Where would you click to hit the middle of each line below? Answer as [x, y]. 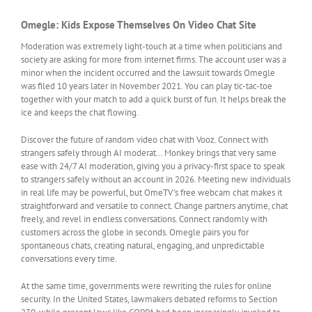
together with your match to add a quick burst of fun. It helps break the [154, 100]
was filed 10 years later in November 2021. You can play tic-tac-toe [147, 86]
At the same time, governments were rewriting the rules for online [146, 286]
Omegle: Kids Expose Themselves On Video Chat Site [139, 25]
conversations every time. [69, 259]
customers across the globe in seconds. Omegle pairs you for [135, 233]
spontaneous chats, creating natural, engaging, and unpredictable [143, 246]
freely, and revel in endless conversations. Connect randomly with [144, 219]
